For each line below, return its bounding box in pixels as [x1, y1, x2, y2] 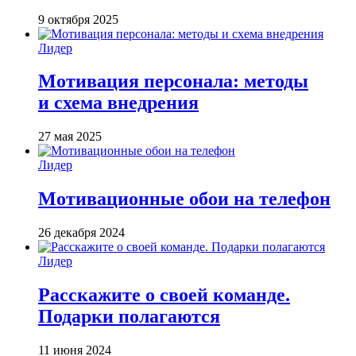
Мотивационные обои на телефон [38, 188, 331, 210]
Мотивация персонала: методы [38, 71, 308, 92]
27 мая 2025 [38, 130, 102, 144]
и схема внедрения [38, 92, 199, 114]
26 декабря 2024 [38, 226, 125, 240]
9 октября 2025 [38, 12, 118, 26]
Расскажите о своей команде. [38, 284, 290, 306]
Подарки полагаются [38, 306, 220, 327]
